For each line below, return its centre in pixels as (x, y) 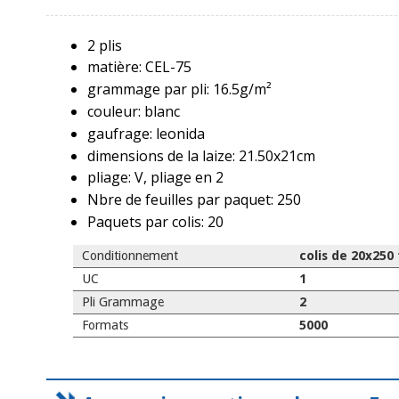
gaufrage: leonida (146, 133)
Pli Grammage (123, 301)
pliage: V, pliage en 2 (155, 178)
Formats (106, 325)
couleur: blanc (134, 111)
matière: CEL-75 (139, 67)
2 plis (105, 45)
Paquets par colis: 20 (155, 221)
